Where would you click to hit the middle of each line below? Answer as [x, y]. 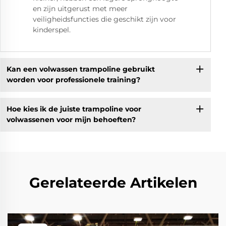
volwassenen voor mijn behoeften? [71, 120]
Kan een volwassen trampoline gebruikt [80, 69]
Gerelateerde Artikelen [113, 182]
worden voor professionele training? [73, 80]
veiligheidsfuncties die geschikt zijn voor [104, 19]
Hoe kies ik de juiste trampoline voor [74, 109]
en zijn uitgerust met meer [80, 8]
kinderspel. [52, 30]
